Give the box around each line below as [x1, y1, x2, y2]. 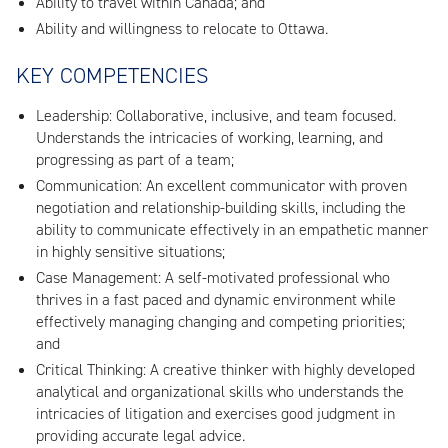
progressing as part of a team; [36, 149, 234, 171]
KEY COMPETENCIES [16, 60, 209, 90]
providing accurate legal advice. [36, 424, 245, 446]
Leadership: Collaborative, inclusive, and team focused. [36, 105, 396, 127]
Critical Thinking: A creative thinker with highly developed [36, 358, 415, 380]
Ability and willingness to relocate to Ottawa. [36, 17, 328, 39]
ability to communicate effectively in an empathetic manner [36, 219, 428, 241]
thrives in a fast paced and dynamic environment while [36, 288, 396, 310]
